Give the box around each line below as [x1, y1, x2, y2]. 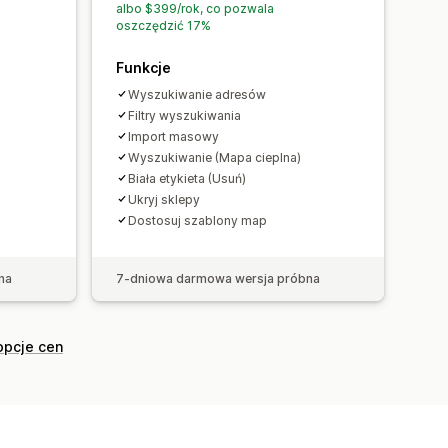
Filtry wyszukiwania [128, 107, 241, 123]
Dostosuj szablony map [128, 212, 267, 228]
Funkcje [116, 58, 171, 76]
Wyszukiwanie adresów [128, 86, 266, 102]
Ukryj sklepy [128, 191, 200, 207]
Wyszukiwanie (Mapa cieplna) [128, 149, 301, 165]
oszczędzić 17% [116, 17, 211, 33]
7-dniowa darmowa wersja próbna [116, 270, 320, 286]
